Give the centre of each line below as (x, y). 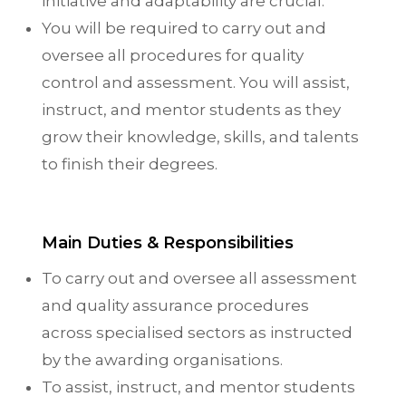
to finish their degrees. (130, 164)
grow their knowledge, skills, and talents (200, 137)
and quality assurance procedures (175, 305)
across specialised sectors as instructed (197, 333)
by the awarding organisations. (162, 360)
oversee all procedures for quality (173, 55)
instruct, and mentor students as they (191, 110)
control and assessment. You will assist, (196, 82)
